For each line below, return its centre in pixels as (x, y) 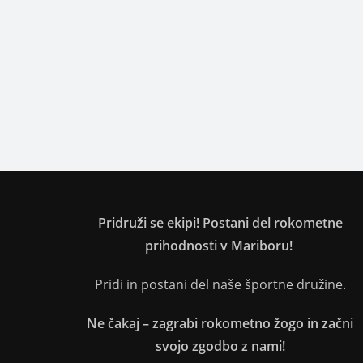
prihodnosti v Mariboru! (218, 246)
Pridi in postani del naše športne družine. (220, 284)
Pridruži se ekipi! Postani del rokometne (220, 223)
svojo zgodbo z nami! (220, 346)
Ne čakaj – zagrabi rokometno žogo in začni (220, 323)
